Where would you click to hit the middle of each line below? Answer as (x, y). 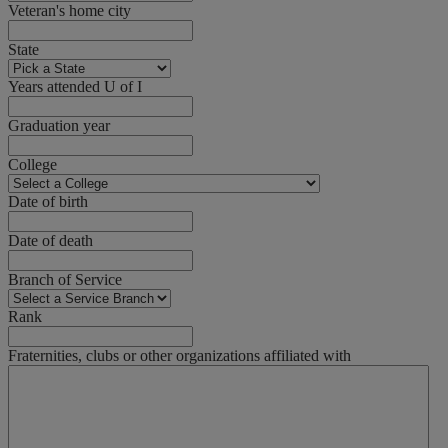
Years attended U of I (75, 87)
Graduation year (59, 126)
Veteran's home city (69, 11)
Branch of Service (65, 280)
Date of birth (48, 202)
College (32, 165)
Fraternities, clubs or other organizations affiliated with (179, 356)
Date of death (50, 241)
